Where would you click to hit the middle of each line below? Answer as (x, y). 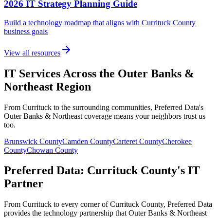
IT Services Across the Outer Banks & (99, 73)
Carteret (125, 141)
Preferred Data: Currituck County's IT (102, 171)
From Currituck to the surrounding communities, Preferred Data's (104, 107)
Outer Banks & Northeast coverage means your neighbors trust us (105, 116)
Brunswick (21, 141)
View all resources (32, 53)
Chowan (40, 150)
